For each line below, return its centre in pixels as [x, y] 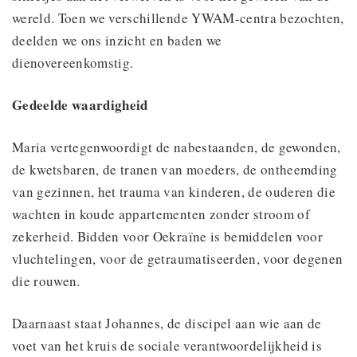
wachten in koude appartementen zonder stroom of [161, 214]
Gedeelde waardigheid [80, 104]
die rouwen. [46, 280]
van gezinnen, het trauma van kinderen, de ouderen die [174, 191]
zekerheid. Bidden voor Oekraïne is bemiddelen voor [167, 236]
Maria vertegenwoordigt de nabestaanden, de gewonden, [177, 147]
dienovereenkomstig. [73, 62]
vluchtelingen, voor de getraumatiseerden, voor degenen [178, 258]
